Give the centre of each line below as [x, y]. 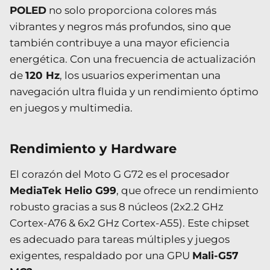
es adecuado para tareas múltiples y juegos [120, 239]
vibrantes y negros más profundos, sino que [120, 26]
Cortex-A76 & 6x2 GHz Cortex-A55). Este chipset [130, 223]
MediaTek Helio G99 [63, 190]
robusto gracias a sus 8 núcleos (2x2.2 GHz [117, 206]
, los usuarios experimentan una [140, 75]
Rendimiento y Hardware [93, 148]
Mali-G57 [215, 255]
